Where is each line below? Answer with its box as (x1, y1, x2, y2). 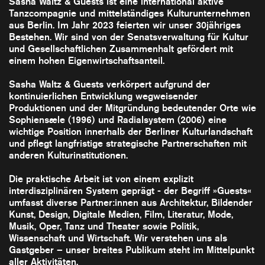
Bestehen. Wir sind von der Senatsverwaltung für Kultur (9, 30, 248, 43)
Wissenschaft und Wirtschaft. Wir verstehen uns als (9, 231, 227, 244)
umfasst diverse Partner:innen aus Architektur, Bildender (9, 196, 253, 209)
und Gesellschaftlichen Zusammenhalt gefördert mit (9, 42, 233, 55)
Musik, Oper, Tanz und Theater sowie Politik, (9, 219, 199, 232)
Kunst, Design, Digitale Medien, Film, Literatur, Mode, (9, 208, 233, 221)
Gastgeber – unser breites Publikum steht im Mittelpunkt (9, 243, 254, 256)
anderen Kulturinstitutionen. (9, 148, 128, 161)
